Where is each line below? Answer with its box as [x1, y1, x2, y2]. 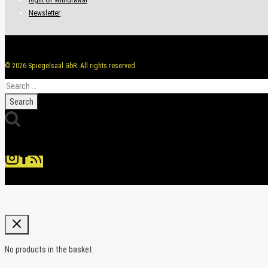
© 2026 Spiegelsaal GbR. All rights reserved [5, 61, 135, 70]
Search [4, 80, 28, 90]
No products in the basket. [5, 244, 94, 254]
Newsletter [29, 8, 60, 17]
